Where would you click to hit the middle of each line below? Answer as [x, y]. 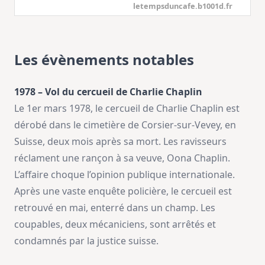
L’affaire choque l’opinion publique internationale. [125, 174]
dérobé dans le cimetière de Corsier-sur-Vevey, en [125, 125]
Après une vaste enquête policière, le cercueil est [123, 191]
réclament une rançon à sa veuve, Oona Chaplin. [122, 158]
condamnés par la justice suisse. [86, 241]
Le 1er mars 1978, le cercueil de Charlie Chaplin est [127, 108]
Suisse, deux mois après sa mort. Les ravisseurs [120, 141]
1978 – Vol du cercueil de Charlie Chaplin [108, 92]
